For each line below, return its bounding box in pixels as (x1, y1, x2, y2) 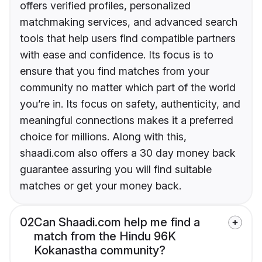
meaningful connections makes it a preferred (20, 114, 233, 127)
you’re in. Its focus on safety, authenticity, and (20, 98, 240, 111)
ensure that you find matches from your (20, 65, 209, 78)
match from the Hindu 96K (34, 229, 176, 244)
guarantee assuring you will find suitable (20, 163, 212, 176)
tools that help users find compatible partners (20, 32, 236, 45)
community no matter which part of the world (20, 81, 236, 94)
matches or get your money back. (20, 180, 181, 192)
